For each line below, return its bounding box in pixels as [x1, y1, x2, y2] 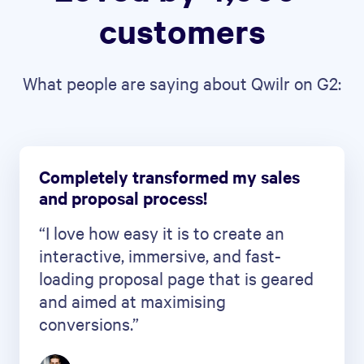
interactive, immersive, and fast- [39, 243, 281, 266]
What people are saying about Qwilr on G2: [23, 71, 341, 94]
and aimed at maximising [39, 288, 226, 312]
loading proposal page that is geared [39, 266, 314, 289]
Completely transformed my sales [39, 164, 300, 188]
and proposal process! [39, 185, 207, 209]
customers [98, 8, 266, 53]
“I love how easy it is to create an [39, 220, 284, 244]
